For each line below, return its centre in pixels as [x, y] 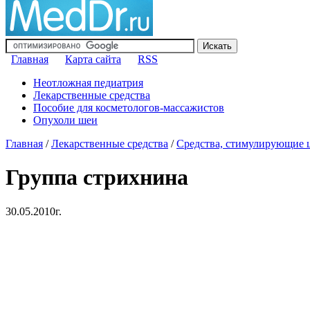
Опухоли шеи [65, 120]
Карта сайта [93, 59]
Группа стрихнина [97, 177]
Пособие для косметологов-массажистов [129, 108]
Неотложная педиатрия [88, 83]
